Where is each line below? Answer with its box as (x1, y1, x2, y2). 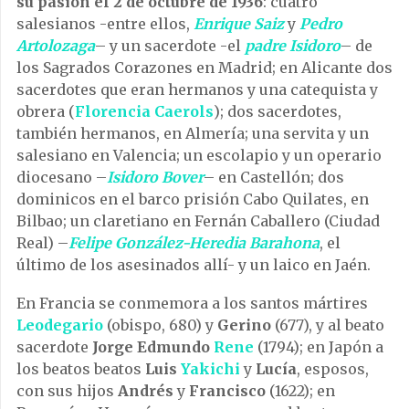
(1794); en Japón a (254, 337, 383, 356)
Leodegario (16, 315, 103, 334)
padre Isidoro (245, 36, 341, 55)
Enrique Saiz (194, 14, 284, 33)
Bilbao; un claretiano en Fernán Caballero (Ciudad (16, 211, 380, 230)
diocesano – (16, 167, 107, 186)
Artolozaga (16, 36, 95, 55)
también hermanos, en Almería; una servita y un (16, 123, 369, 142)
